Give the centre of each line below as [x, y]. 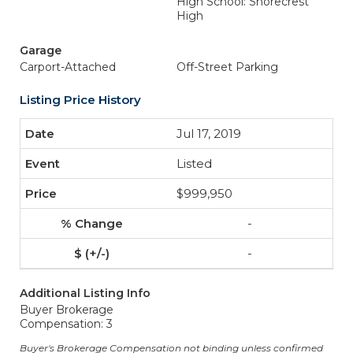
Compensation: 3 [66, 324]
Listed [194, 163]
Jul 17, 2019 [209, 134]
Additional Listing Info [85, 293]
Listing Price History [80, 100]
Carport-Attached [68, 67]
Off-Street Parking [227, 67]
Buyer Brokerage [67, 310]
